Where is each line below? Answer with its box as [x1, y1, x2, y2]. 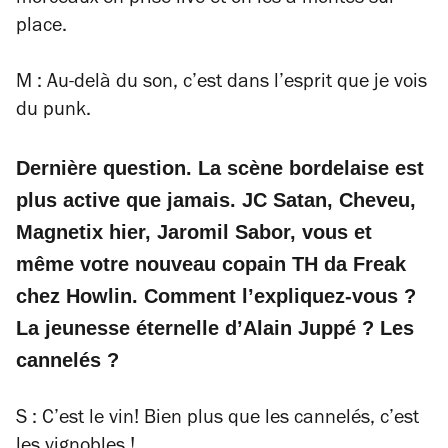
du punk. [16, 101, 91, 122]
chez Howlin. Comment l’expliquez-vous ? [16, 284, 416, 307]
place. [16, 17, 67, 38]
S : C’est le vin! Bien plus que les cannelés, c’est [16, 409, 419, 430]
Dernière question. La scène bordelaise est [16, 156, 424, 179]
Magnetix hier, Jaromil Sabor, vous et [16, 220, 372, 243]
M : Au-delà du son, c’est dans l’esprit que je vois [16, 73, 427, 94]
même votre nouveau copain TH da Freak [16, 252, 406, 275]
